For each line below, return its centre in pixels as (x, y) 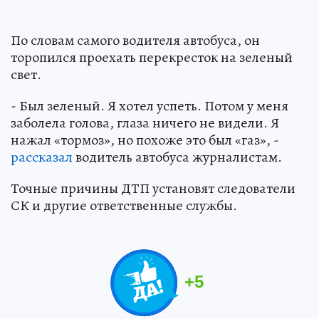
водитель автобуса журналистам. (177, 157)
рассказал (42, 157)
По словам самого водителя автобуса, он (135, 41)
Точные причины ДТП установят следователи (153, 189)
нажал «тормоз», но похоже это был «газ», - (145, 140)
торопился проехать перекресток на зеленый (152, 58)
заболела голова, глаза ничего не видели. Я (145, 123)
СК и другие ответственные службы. (124, 206)
